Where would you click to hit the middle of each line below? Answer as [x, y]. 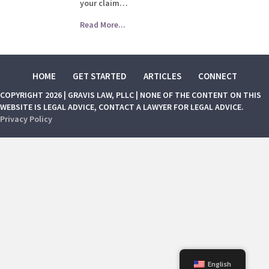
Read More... [103, 25]
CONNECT [217, 76]
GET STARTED [99, 76]
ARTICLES [162, 76]
